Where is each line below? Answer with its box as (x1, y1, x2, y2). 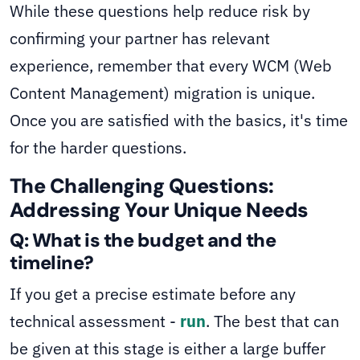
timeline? (10, 251, 94, 276)
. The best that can (206, 310, 339, 333)
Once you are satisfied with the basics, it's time (10, 109, 348, 132)
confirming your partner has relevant (10, 27, 270, 50)
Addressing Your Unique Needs (10, 197, 309, 224)
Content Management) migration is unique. (10, 82, 315, 104)
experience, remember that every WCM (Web (10, 55, 332, 77)
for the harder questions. (10, 137, 186, 159)
